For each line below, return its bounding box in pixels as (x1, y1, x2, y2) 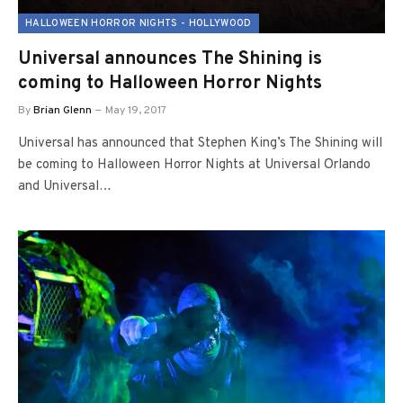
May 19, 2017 (105, 103, 166, 118)
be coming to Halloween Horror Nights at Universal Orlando (18, 156, 371, 174)
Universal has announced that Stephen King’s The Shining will (18, 134, 382, 152)
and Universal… (18, 177, 112, 195)
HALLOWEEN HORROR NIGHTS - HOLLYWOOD (25, 16, 252, 30)
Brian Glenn (33, 103, 92, 118)
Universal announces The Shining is (18, 47, 322, 71)
